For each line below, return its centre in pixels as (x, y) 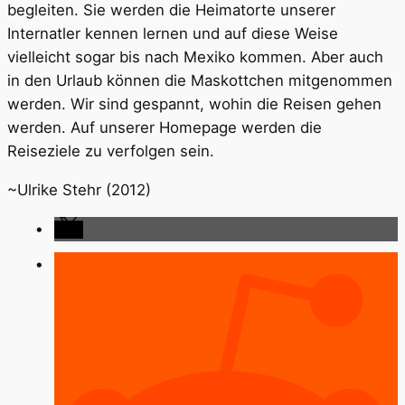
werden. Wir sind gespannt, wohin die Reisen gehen (194, 104)
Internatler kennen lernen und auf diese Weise (173, 34)
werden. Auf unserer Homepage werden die (165, 128)
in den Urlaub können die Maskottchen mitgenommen (200, 81)
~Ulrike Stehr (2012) (79, 190)
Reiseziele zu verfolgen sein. (111, 151)
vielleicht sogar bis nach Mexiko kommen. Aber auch (195, 57)
